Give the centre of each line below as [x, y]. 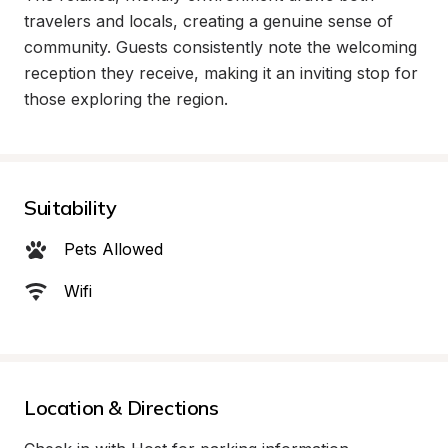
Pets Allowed [113, 249]
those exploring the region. [126, 99]
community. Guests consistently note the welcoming [220, 47]
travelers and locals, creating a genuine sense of [208, 21]
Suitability [70, 207]
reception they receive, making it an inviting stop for [221, 73]
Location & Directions [121, 407]
